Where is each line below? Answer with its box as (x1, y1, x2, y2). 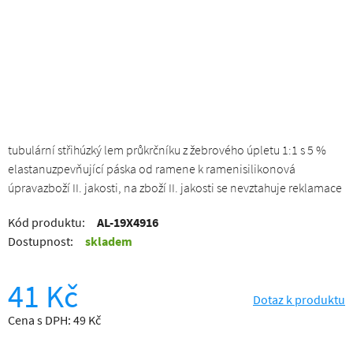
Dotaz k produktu (253, 292, 345, 307)
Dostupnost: (8, 233, 73, 249)
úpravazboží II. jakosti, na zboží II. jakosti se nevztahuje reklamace (8, 180, 342, 195)
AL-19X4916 (97, 214, 158, 230)
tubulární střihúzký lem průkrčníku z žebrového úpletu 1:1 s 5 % (8, 142, 326, 158)
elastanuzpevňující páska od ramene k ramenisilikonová (8, 161, 295, 176)
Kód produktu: (8, 214, 85, 230)
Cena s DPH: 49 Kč (8, 312, 101, 328)
